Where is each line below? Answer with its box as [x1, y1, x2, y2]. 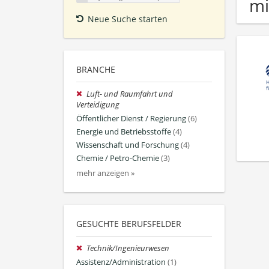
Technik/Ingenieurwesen [86, 243, 170, 254]
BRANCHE [76, 64, 115, 76]
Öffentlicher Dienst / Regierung [76, 113, 186, 124]
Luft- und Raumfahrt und [86, 89, 174, 100]
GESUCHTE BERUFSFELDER [76, 218, 181, 230]
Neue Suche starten [88, 13, 168, 25]
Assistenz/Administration [76, 256, 166, 267]
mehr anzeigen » [76, 168, 134, 179]
